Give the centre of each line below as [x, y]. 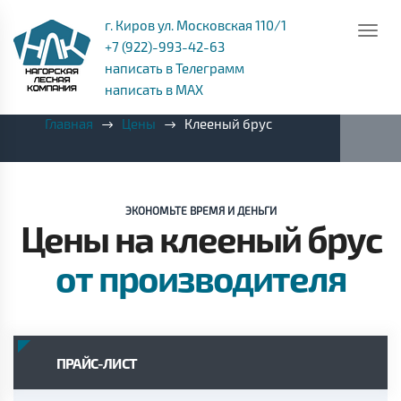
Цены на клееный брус [200, 239]
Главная [69, 124]
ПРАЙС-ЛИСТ [97, 363]
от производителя [200, 278]
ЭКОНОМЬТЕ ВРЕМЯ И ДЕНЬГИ [200, 211]
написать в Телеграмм [175, 68]
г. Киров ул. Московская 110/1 [196, 25]
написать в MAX [154, 90]
